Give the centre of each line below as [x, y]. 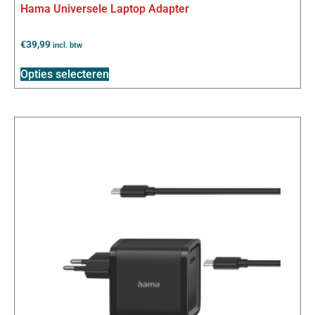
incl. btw [67, 46]
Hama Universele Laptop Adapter [105, 9]
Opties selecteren [65, 74]
